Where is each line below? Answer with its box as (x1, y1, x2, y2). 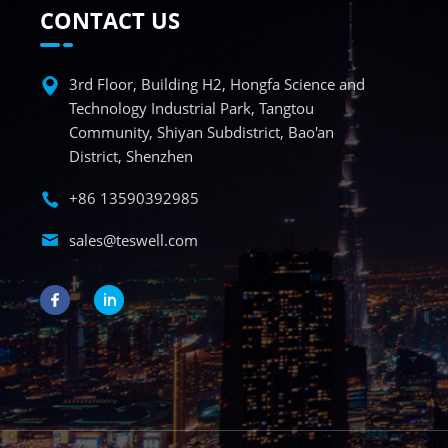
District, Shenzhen (69, 146, 194, 167)
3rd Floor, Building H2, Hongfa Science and (69, 74, 366, 95)
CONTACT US (40, 5, 181, 36)
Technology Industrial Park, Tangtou (69, 98, 315, 119)
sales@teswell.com (69, 230, 199, 251)
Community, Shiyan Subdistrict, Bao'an (69, 122, 335, 143)
